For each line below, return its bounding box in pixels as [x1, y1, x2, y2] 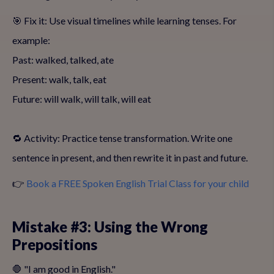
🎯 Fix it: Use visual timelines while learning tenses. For [12, 15, 237, 26]
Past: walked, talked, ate [12, 54, 114, 65]
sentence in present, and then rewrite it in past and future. [12, 152, 248, 163]
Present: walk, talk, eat [12, 73, 106, 85]
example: [12, 34, 50, 46]
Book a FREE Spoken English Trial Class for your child [26, 177, 249, 189]
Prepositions [12, 235, 97, 253]
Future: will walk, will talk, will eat [12, 93, 151, 105]
